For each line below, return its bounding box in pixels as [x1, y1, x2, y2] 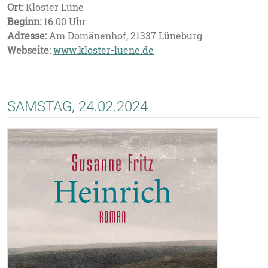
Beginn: [7, 15, 41, 28]
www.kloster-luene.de [53, 44, 154, 57]
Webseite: [7, 44, 51, 57]
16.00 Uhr [41, 15, 86, 28]
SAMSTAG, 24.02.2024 [7, 98, 148, 115]
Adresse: [7, 29, 47, 42]
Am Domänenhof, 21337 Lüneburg [47, 29, 202, 42]
